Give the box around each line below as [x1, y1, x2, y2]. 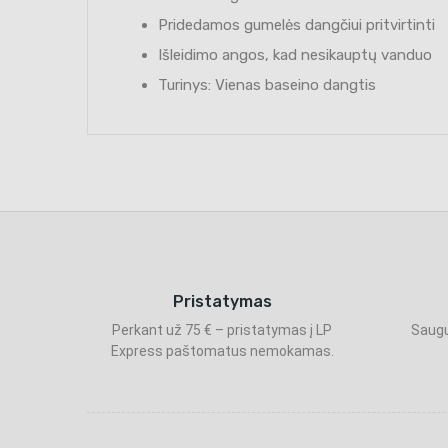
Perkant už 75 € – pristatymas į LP [112, 321, 332, 338]
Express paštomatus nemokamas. [110, 342, 334, 359]
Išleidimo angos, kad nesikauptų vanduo [158, 45, 432, 64]
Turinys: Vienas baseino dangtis [158, 75, 376, 94]
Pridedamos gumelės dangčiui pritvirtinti [158, 15, 435, 34]
